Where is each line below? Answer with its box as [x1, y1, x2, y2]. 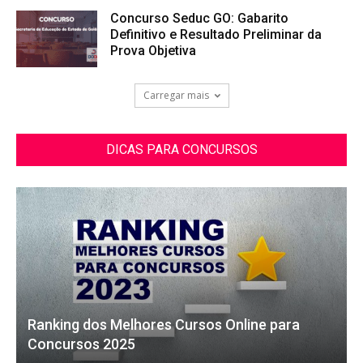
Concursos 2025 [28, 335, 135, 352]
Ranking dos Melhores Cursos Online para [28, 315, 300, 333]
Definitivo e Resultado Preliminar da [110, 27, 322, 43]
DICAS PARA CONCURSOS [105, 142, 258, 158]
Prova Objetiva [110, 43, 196, 59]
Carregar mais [143, 88, 209, 103]
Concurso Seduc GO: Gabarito [110, 11, 288, 27]
